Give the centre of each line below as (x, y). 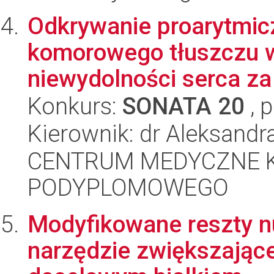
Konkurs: (75, 106)
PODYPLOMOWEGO (128, 188)
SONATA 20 (183, 106)
